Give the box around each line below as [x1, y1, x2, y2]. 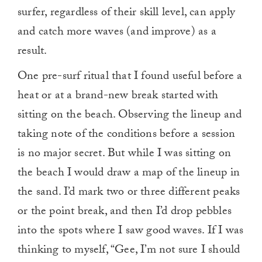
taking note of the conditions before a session [18, 125, 236, 146]
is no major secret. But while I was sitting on [18, 144, 232, 165]
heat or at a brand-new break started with [18, 87, 219, 107]
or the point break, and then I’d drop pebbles [18, 202, 232, 223]
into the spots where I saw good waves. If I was [18, 222, 244, 242]
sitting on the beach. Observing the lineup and [18, 106, 242, 126]
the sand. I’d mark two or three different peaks [18, 183, 240, 204]
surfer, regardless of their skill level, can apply [18, 4, 236, 24]
